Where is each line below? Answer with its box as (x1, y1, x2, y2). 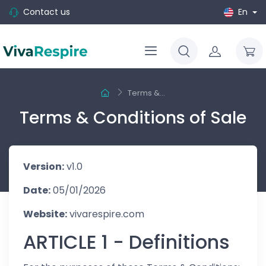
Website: (23, 207, 67, 221)
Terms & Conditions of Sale (20, 106, 246, 129)
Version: (23, 160, 64, 173)
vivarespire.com (67, 207, 144, 221)
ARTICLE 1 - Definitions (23, 229, 230, 255)
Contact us (23, 6, 70, 18)
